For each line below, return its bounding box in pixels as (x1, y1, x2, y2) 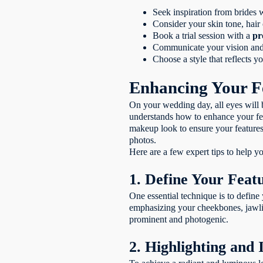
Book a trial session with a (153, 30, 253, 41)
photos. (129, 134, 157, 145)
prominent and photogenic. (129, 214, 229, 224)
